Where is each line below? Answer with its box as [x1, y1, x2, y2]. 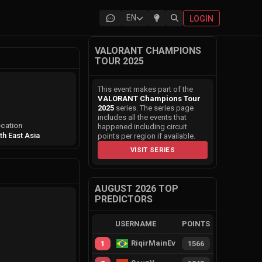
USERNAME [115, 219, 157, 228]
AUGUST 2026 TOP [95, 183, 178, 194]
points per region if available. [98, 132, 195, 140]
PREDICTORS [95, 194, 153, 205]
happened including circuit [98, 122, 187, 131]
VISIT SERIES [130, 146, 175, 154]
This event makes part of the [98, 85, 193, 94]
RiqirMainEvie [131, 239, 182, 247]
